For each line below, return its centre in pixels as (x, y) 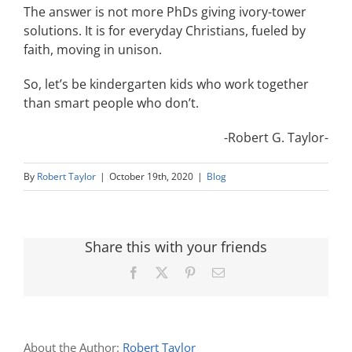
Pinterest (217, 271)
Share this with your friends (176, 246)
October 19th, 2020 (151, 176)
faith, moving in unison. (93, 49)
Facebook (163, 271)
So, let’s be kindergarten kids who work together (166, 84)
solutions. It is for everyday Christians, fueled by (165, 30)
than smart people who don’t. (111, 103)
